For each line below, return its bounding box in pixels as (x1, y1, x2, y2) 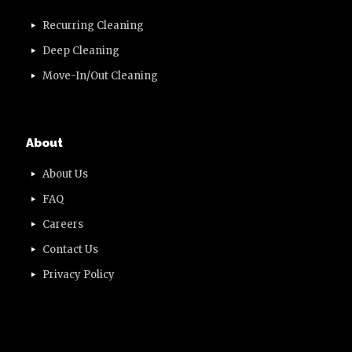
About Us (42, 167, 89, 181)
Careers (42, 218, 84, 231)
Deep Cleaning (42, 44, 120, 57)
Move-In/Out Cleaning (42, 69, 159, 82)
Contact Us (42, 243, 99, 256)
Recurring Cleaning (42, 19, 145, 32)
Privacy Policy (42, 268, 115, 281)
